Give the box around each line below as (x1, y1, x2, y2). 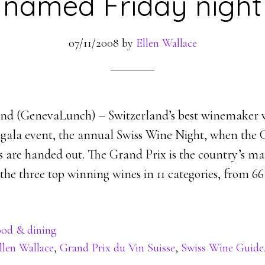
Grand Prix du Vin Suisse (60, 241, 175, 255)
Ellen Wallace (135, 36, 197, 50)
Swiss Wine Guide (181, 241, 264, 255)
